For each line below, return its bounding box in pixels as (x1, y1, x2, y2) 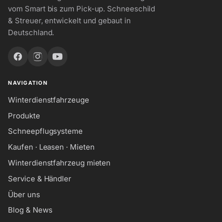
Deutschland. (8, 27, 55, 37)
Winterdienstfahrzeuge (8, 95, 89, 105)
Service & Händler (8, 173, 71, 183)
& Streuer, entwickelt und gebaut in (8, 15, 131, 25)
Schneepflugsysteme (8, 126, 83, 136)
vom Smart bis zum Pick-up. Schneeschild (8, 3, 156, 13)
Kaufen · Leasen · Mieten (8, 142, 95, 152)
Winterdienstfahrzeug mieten (8, 158, 111, 167)
